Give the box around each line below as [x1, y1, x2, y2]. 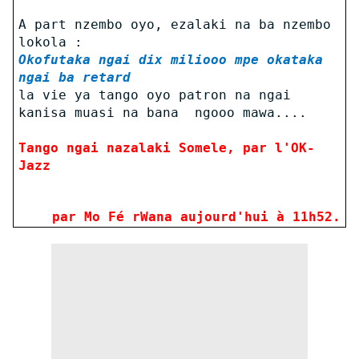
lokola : [18, 34, 83, 50]
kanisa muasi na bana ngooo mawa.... [18, 104, 307, 120]
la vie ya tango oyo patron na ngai [18, 87, 291, 103]
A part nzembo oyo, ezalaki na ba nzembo [18, 16, 331, 32]
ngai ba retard [18, 69, 131, 85]
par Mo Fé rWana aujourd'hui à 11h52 [52, 208, 333, 224]
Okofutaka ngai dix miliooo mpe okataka [18, 51, 323, 67]
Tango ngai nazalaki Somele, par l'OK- [18, 139, 315, 155]
